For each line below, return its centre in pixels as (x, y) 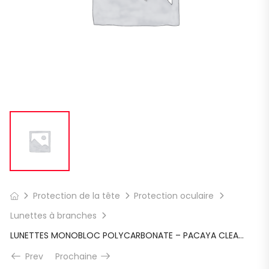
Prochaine (77, 256)
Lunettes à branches (53, 215)
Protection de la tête (76, 195)
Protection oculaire (174, 195)
